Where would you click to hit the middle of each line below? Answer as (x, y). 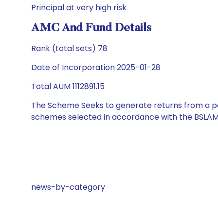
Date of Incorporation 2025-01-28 (96, 67)
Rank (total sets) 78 (69, 48)
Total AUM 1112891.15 (68, 86)
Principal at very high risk (79, 8)
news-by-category (68, 187)
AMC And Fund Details (91, 28)
